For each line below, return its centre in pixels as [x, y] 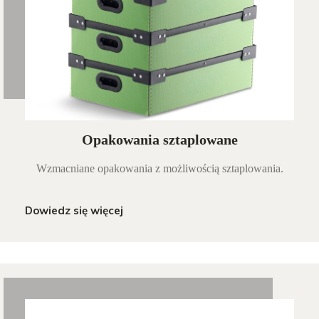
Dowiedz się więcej [74, 211]
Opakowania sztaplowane [159, 140]
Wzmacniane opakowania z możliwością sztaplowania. [159, 169]
